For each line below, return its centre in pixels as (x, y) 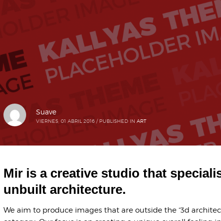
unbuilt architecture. (64, 189)
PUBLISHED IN (117, 121)
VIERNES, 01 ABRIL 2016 (65, 121)
